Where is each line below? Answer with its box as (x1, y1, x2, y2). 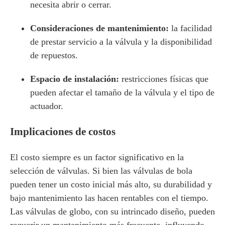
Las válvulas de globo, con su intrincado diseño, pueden (10, 206, 215, 216)
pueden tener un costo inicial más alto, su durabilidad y (10, 179, 212, 189)
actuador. (30, 101, 63, 111)
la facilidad (171, 23, 212, 33)
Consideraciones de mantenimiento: (30, 23, 171, 33)
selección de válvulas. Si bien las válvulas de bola (10, 166, 192, 176)
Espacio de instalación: (30, 74, 122, 84)
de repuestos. (30, 50, 78, 60)
